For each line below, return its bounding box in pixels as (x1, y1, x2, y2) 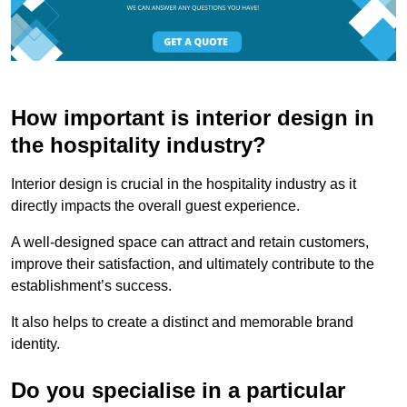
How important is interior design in (11, 105, 374, 131)
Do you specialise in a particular (11, 378, 345, 403)
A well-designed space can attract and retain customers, (11, 234, 369, 251)
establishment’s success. (11, 278, 172, 294)
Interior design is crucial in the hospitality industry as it (11, 176, 356, 193)
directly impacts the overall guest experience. (11, 198, 300, 214)
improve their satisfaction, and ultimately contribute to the (11, 256, 374, 273)
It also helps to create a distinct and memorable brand (11, 314, 353, 331)
